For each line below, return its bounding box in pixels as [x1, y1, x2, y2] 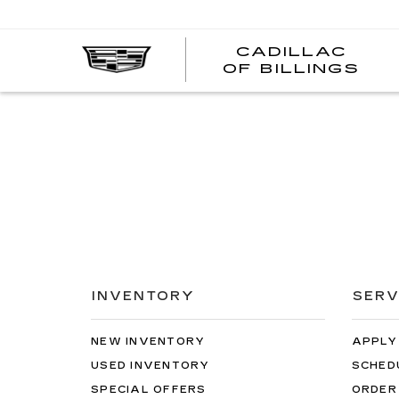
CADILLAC [235, 45, 347, 60]
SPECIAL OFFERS [91, 384, 207, 395]
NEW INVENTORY [91, 336, 206, 347]
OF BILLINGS [223, 61, 361, 77]
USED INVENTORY [91, 360, 210, 371]
